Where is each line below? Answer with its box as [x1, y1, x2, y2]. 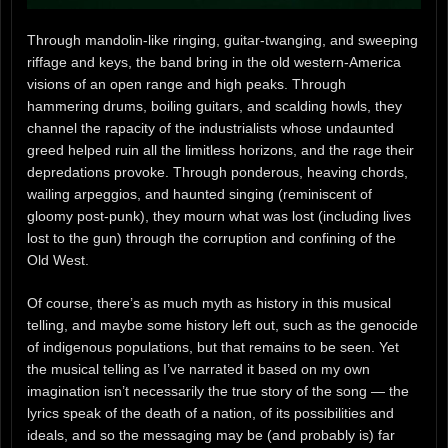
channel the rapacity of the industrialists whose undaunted [27, 120, 394, 137]
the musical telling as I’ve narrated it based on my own [27, 361, 370, 378]
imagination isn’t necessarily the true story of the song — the [27, 383, 409, 400]
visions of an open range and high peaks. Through [27, 76, 346, 93]
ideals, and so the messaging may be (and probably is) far [27, 427, 395, 444]
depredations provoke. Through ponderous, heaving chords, [27, 164, 408, 181]
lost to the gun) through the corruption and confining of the [27, 230, 396, 247]
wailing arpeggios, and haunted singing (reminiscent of [27, 186, 372, 203]
